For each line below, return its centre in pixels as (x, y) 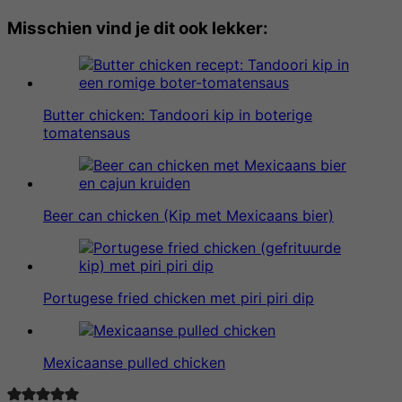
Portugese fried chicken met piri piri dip (179, 297)
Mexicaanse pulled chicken (134, 362)
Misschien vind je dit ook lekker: (138, 28)
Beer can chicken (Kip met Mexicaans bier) (188, 215)
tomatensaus (87, 132)
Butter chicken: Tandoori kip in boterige (178, 114)
